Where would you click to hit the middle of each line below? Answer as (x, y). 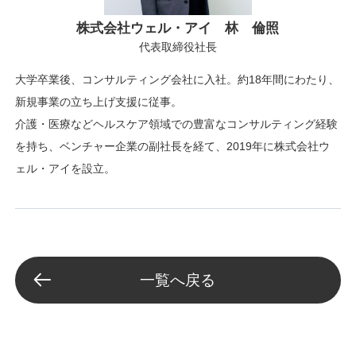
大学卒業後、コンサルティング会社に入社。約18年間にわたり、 (178, 80)
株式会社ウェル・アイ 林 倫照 (178, 29)
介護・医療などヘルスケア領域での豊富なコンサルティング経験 (177, 124)
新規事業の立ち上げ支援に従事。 (99, 102)
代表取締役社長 (178, 47)
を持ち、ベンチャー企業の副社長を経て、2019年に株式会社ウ (173, 147)
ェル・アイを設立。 (66, 169)
